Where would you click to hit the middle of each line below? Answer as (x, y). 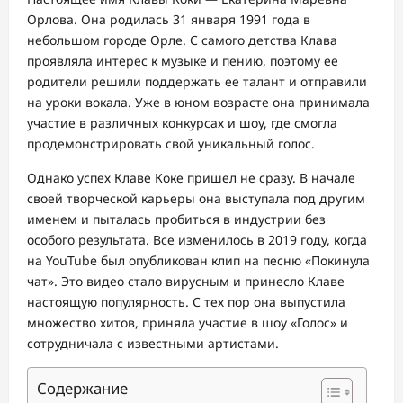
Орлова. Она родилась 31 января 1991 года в (169, 19)
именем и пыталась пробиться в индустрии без (176, 219)
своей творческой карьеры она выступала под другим (196, 198)
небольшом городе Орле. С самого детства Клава (182, 40)
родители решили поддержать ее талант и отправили (197, 81)
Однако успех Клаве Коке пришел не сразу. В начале (191, 178)
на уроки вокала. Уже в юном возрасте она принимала (198, 102)
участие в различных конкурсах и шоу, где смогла (182, 123)
